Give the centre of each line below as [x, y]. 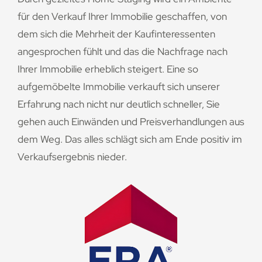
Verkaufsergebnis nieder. [72, 156]
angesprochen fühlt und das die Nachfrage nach [123, 51]
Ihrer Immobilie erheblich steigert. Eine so [108, 69]
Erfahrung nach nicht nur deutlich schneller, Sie [119, 104]
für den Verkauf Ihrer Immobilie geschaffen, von [122, 16]
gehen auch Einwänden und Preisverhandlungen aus [131, 121]
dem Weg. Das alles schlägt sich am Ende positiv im [130, 139]
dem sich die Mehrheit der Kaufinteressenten [116, 34]
